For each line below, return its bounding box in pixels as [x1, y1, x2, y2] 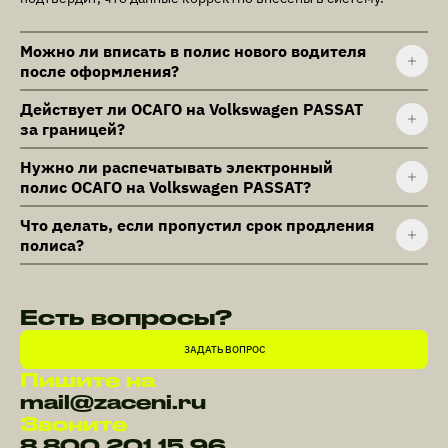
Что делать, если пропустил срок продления [20, 215, 374, 236]
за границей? [20, 119, 125, 140]
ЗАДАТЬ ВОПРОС [183, 343, 265, 357]
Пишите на [20, 369, 155, 392]
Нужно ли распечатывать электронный [20, 157, 333, 178]
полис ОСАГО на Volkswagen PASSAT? [20, 177, 311, 198]
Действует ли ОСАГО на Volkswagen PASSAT [20, 99, 363, 120]
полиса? [20, 235, 84, 256]
